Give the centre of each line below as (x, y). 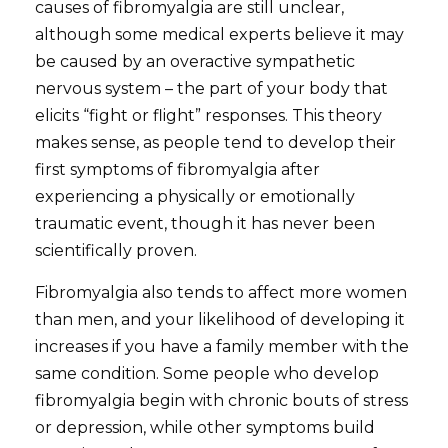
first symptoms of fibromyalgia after (178, 170)
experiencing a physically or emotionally (195, 197)
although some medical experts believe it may (220, 35)
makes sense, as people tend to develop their (216, 143)
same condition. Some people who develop (207, 374)
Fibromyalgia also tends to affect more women (221, 293)
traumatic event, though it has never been (205, 224)
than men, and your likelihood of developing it (220, 320)
